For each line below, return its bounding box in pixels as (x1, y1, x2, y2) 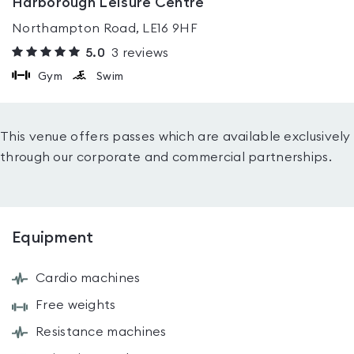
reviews (119, 47, 169, 59)
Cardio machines (36, 272, 141, 284)
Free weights (36, 299, 116, 311)
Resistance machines (36, 326, 167, 338)
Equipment (12, 230, 94, 246)
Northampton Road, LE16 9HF (12, 22, 198, 35)
